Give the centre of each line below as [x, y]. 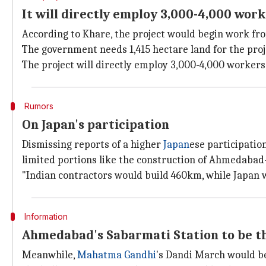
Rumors [39, 106]
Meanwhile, [50, 255]
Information [46, 216]
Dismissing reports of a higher [93, 145]
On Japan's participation [96, 125]
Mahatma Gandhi [117, 255]
